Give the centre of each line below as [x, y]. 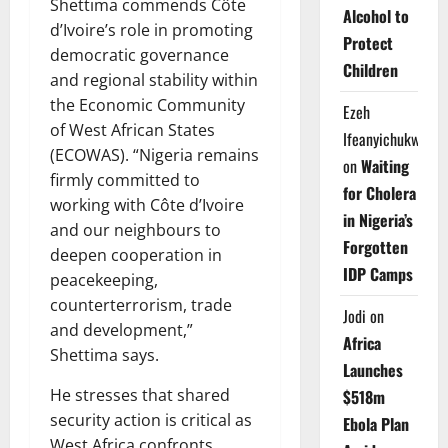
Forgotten [375, 247]
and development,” [121, 330]
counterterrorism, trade [141, 305]
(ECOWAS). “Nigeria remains [154, 155]
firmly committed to [125, 180]
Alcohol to [375, 16]
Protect [367, 43]
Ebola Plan [375, 424]
